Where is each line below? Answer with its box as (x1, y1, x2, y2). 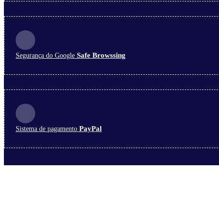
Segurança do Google (16, 52, 75, 60)
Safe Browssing (77, 51, 126, 60)
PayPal (79, 125, 102, 133)
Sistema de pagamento (16, 125, 79, 133)
